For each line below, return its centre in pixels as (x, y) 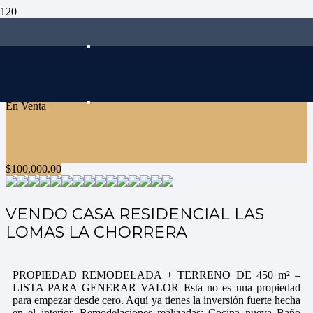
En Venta (26, 106)
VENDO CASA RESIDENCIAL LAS (135, 214)
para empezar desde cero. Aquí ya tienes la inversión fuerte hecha (156, 300)
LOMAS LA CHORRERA (96, 232)
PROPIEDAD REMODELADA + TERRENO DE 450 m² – (156, 275)
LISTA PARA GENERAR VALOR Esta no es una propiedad (156, 287)
